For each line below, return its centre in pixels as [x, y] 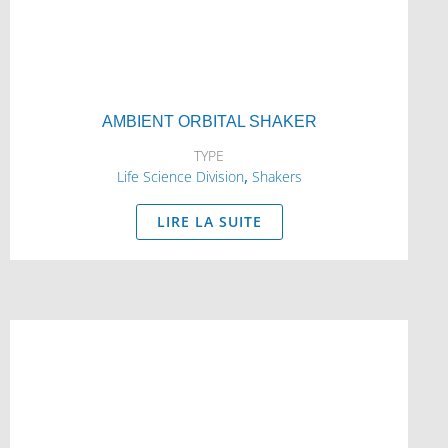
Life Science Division [180, 176]
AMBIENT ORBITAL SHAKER [209, 121]
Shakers [276, 176]
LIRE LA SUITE [209, 221]
